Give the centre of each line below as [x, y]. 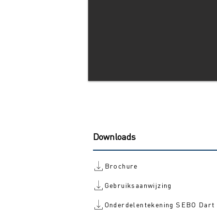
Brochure [121, 166]
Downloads [114, 137]
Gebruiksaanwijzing [138, 185]
